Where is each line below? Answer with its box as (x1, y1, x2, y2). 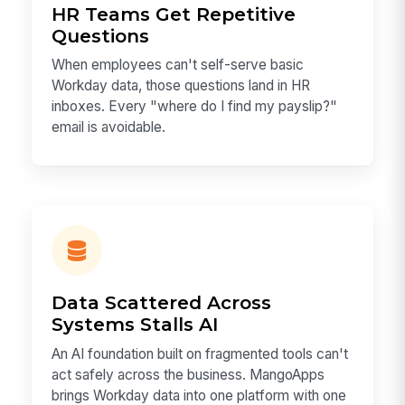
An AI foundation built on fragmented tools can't (52, 344, 349, 363)
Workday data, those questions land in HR (52, 77, 311, 95)
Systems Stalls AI (52, 312, 219, 335)
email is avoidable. (52, 118, 166, 137)
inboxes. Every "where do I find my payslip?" (52, 98, 338, 116)
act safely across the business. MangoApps (52, 365, 325, 383)
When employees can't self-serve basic (52, 56, 305, 74)
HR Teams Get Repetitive (52, 2, 297, 25)
